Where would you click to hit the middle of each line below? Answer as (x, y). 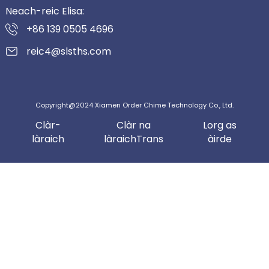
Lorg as (220, 125)
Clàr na (133, 125)
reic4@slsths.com (68, 52)
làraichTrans (133, 139)
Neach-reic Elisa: (44, 11)
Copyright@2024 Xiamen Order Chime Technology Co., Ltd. (134, 105)
